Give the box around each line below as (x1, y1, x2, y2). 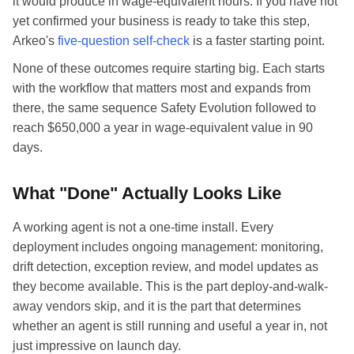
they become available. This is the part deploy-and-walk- (13, 279, 328, 293)
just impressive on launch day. (13, 338, 181, 352)
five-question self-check (58, 33, 190, 47)
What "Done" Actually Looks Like (13, 183, 281, 203)
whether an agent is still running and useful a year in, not (13, 318, 327, 333)
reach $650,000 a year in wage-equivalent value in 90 (13, 120, 313, 134)
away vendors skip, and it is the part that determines (13, 299, 301, 313)
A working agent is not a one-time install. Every (13, 220, 273, 234)
